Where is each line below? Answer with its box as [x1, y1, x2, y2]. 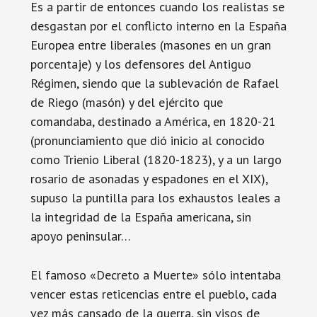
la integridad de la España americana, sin [30, 209, 251, 225]
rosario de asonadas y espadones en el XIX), [30, 171, 267, 187]
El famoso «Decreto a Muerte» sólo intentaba [30, 267, 281, 283]
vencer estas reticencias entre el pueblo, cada [30, 286, 277, 302]
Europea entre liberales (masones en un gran [30, 37, 271, 53]
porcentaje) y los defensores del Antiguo [30, 56, 251, 72]
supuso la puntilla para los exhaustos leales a [30, 190, 280, 206]
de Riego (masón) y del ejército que [30, 94, 223, 110]
